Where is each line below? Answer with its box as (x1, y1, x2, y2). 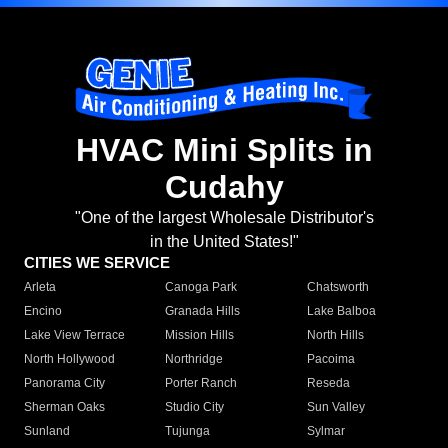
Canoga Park (165, 280, 238, 295)
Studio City (165, 400, 225, 415)
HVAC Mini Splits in (75, 132, 373, 169)
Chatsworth (306, 280, 369, 295)
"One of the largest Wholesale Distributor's (74, 209, 374, 227)
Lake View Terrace (24, 328, 125, 343)
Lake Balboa (306, 304, 376, 319)
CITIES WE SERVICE (24, 254, 170, 272)
